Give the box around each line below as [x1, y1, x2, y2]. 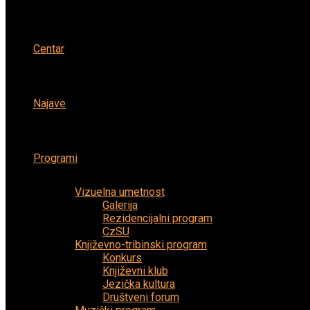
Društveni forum [102, 290, 179, 304]
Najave [33, 96, 66, 110]
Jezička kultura [102, 277, 175, 291]
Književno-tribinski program [75, 237, 207, 251]
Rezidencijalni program [102, 211, 212, 225]
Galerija [102, 198, 138, 212]
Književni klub [102, 264, 168, 277]
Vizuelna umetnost [75, 185, 165, 199]
